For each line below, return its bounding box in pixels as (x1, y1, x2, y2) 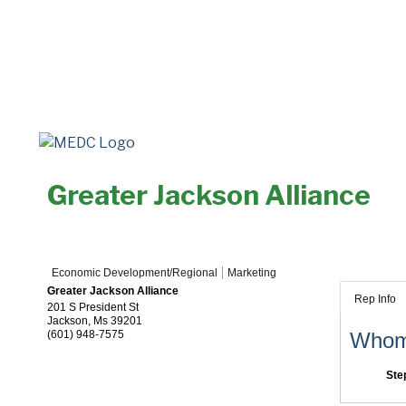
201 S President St (47, 301, 139, 314)
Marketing (227, 266, 276, 279)
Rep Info (353, 293, 396, 305)
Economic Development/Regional (52, 266, 217, 279)
